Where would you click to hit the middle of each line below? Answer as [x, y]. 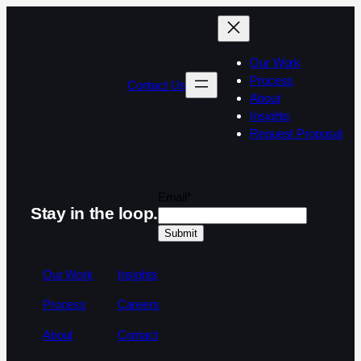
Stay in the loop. [94, 214]
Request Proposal [296, 134]
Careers [138, 305]
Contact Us [156, 85]
